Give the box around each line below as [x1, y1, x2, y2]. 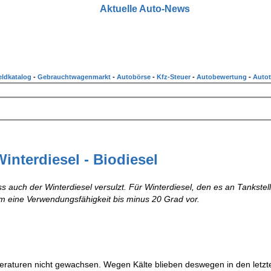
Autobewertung [197, 73, 249, 80]
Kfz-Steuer [157, 73, 192, 80]
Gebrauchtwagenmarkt [38, 73, 113, 80]
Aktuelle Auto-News [99, 4, 190, 14]
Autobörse [117, 73, 152, 80]
